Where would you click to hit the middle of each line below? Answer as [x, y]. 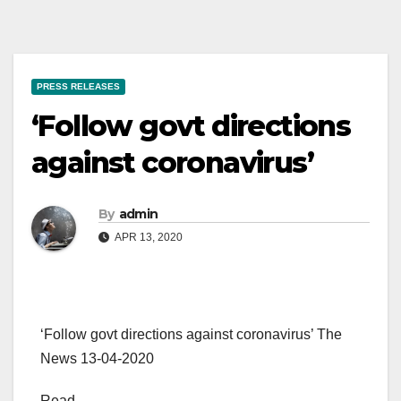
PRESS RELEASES [78, 87]
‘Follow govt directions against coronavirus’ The [191, 335]
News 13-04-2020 [97, 359]
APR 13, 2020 [148, 238]
